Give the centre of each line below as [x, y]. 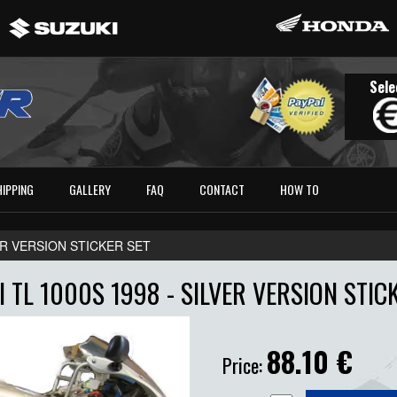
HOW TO [300, 190]
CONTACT [222, 190]
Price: [245, 366]
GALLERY [90, 190]
